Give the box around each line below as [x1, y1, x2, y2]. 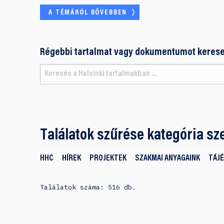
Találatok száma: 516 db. [39, 182, 136, 191]
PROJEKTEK [89, 154, 127, 163]
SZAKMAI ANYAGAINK [134, 154, 200, 163]
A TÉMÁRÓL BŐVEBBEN [48, 8, 127, 16]
